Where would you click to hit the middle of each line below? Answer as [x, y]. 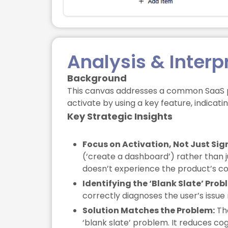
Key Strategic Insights [120, 116]
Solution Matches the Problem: [149, 210]
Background [97, 78]
